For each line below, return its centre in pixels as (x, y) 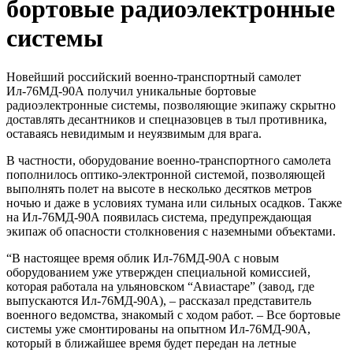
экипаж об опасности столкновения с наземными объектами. (171, 231)
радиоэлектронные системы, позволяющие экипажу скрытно (171, 105)
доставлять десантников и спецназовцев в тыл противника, (167, 119)
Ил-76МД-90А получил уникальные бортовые (131, 91)
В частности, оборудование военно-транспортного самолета (169, 160)
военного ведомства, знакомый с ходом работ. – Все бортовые (173, 314)
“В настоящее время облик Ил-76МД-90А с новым (143, 258)
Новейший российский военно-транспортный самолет (154, 76)
